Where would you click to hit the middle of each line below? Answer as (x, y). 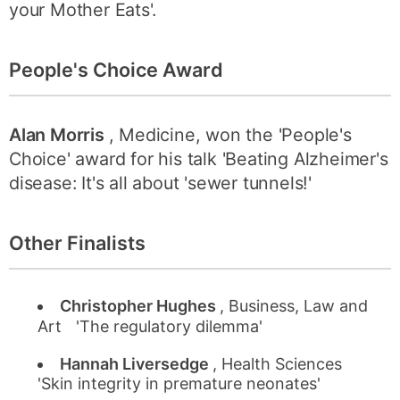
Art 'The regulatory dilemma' (150, 326)
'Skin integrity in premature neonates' (179, 383)
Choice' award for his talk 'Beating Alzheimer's (199, 159)
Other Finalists (77, 242)
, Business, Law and (294, 305)
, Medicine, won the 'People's (230, 135)
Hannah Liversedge (137, 363)
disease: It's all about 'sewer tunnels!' (161, 183)
